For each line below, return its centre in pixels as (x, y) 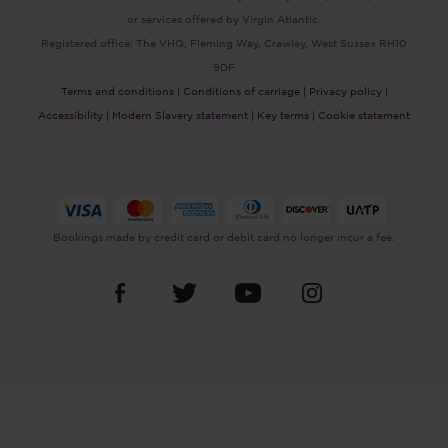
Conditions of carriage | (244, 91)
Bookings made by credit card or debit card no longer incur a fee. (224, 237)
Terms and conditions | (120, 91)
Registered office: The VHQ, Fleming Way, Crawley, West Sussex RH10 (224, 43)
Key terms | (286, 115)
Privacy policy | (348, 91)
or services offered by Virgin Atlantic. (224, 19)
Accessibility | (73, 115)
